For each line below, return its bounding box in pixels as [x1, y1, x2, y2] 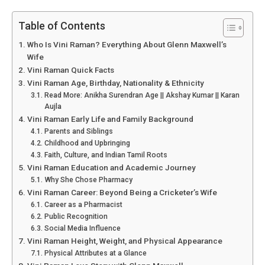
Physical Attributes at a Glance [44, 249, 147, 258]
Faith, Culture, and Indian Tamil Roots [44, 151, 167, 160]
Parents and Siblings [44, 127, 113, 136]
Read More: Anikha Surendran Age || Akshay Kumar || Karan [44, 91, 240, 100]
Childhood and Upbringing [44, 139, 130, 148]
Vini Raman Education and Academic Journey [27, 163, 196, 173]
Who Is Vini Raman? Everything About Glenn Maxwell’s [27, 40, 227, 50]
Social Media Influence [44, 224, 121, 233]
